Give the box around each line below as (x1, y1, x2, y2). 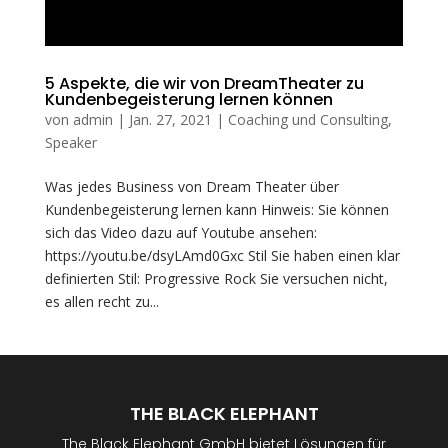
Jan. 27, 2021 (128, 110, 212, 130)
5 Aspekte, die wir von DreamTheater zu (44, 72, 364, 96)
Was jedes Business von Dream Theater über (44, 177, 339, 197)
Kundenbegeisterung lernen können (44, 88, 333, 112)
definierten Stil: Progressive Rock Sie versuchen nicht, (44, 269, 388, 289)
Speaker (44, 133, 97, 153)
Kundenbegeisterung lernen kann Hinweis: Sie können (44, 200, 389, 220)
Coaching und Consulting (227, 110, 388, 130)
